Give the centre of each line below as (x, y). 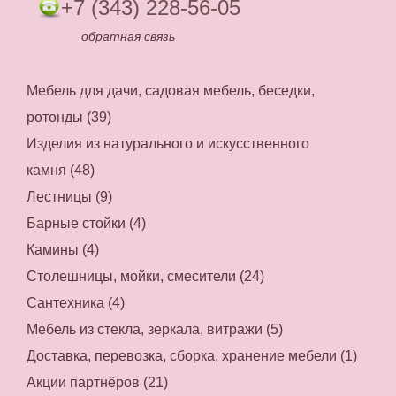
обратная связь (128, 36)
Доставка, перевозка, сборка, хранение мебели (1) (192, 355)
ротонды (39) (69, 117)
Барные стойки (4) (86, 223)
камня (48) (61, 170)
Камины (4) (63, 249)
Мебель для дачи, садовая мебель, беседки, (171, 90)
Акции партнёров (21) (97, 382)
